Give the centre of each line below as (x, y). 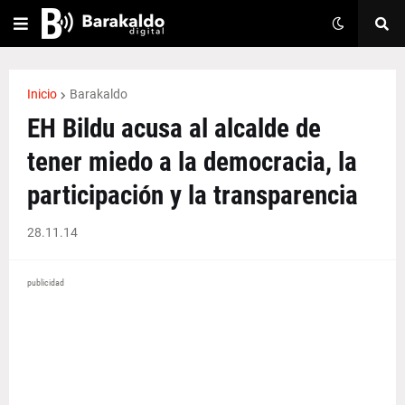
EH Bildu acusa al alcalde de (174, 128)
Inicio (42, 94)
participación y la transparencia (193, 195)
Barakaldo (99, 94)
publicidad (46, 283)
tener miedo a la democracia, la (192, 162)
